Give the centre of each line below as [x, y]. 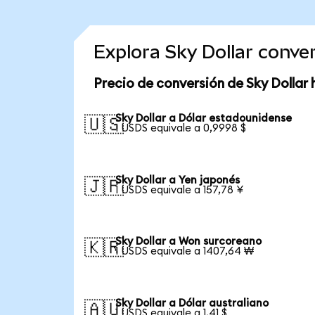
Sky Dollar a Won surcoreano [189, 242]
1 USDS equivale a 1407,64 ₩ [185, 252]
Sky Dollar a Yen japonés [178, 180]
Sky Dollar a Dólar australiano [192, 304]
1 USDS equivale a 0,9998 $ [181, 128]
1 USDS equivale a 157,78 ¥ [180, 190]
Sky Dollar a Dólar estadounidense [204, 118]
